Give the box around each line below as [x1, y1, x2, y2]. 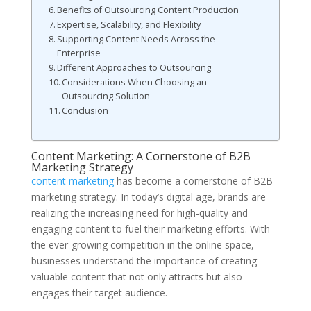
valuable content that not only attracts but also [31, 270, 242, 284]
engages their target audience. [31, 286, 167, 300]
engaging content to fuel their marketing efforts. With [31, 222, 270, 236]
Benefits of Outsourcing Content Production [57, 3, 239, 16]
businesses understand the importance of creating [31, 254, 257, 268]
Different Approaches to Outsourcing [57, 61, 212, 74]
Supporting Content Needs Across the [57, 33, 216, 45]
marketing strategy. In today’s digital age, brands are [31, 190, 266, 204]
